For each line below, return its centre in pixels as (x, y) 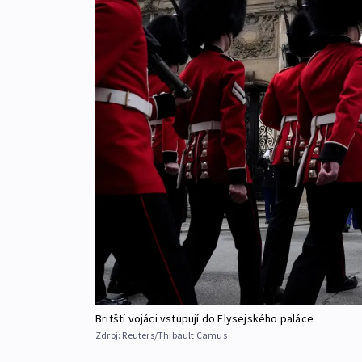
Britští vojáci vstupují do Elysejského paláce (204, 318)
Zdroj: (109, 335)
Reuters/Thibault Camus (175, 335)
